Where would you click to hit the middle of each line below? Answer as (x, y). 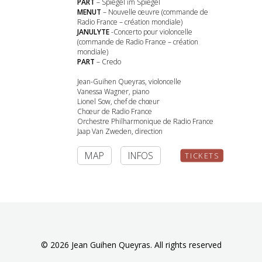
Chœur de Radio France (115, 111)
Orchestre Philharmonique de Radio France (145, 121)
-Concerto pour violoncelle (151, 32)
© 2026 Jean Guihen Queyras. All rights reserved (131, 245)
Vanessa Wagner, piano (113, 92)
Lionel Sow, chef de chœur (118, 101)
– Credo (108, 62)
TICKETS (202, 156)
